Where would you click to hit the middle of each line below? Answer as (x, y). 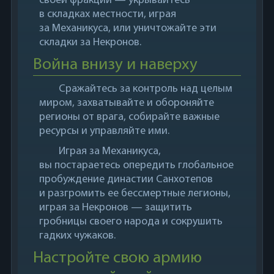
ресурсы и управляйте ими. (104, 131)
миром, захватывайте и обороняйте (126, 103)
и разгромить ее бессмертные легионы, (135, 194)
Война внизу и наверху (115, 65)
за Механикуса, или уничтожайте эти (128, 28)
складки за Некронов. (90, 43)
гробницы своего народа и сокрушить (131, 222)
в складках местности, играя (107, 14)
